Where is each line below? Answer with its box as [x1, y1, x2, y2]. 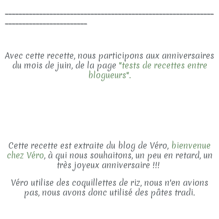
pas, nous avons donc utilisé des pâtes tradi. [24, 187, 195, 198]
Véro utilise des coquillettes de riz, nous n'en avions [11, 177, 208, 188]
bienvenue [171, 140, 211, 151]
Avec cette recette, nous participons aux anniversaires [5, 50, 214, 61]
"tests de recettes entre [118, 60, 207, 71]
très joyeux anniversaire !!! [57, 159, 162, 171]
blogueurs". [88, 69, 131, 81]
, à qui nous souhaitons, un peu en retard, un [44, 150, 213, 161]
